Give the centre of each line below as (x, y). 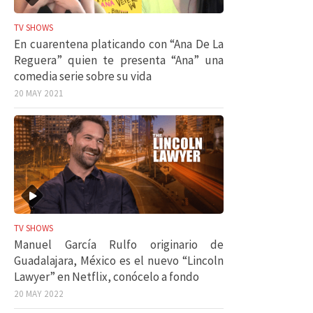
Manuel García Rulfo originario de (119, 245)
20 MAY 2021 (39, 93)
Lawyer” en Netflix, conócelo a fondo (107, 277)
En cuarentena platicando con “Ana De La (119, 44)
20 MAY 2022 (39, 294)
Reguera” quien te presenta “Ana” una (119, 60)
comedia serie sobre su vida (83, 76)
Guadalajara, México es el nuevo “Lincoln (119, 261)
